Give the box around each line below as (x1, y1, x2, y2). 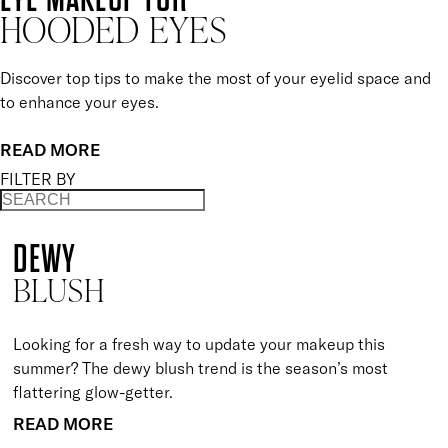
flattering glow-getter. (13, 381, 174, 402)
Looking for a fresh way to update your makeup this (13, 333, 386, 354)
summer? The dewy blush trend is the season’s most (13, 357, 389, 378)
